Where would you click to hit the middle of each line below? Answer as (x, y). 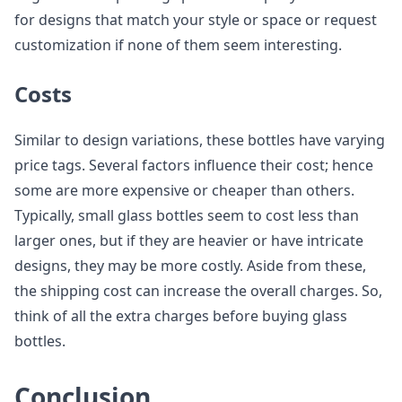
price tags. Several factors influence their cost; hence (194, 165)
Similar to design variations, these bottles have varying (200, 140)
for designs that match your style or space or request (196, 20)
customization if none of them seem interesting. (178, 45)
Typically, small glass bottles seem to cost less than (187, 215)
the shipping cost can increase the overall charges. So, (198, 291)
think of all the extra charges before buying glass (181, 316)
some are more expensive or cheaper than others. (184, 190)
